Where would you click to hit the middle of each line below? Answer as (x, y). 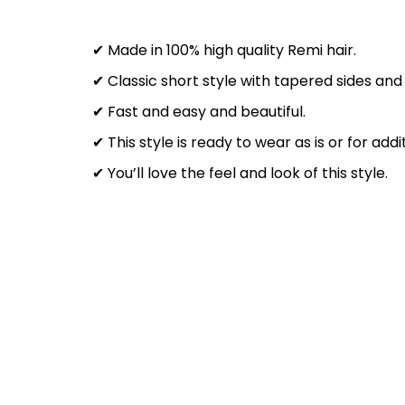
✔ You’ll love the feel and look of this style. (240, 173)
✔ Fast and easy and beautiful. (199, 112)
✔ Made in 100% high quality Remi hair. (224, 50)
